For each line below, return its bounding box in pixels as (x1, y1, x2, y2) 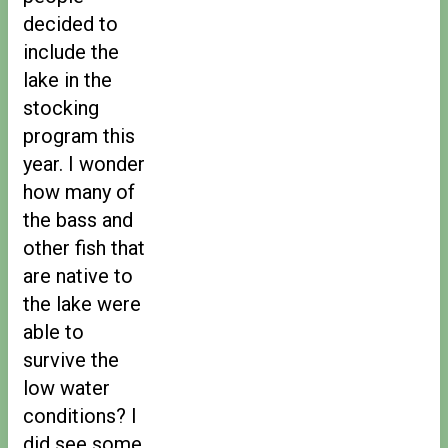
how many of (23, 179, 135, 204)
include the (23, 39, 119, 64)
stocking (23, 95, 99, 120)
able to (23, 319, 84, 344)
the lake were (23, 291, 141, 316)
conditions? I (23, 403, 137, 428)
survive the (23, 347, 119, 372)
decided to (23, 11, 118, 36)
